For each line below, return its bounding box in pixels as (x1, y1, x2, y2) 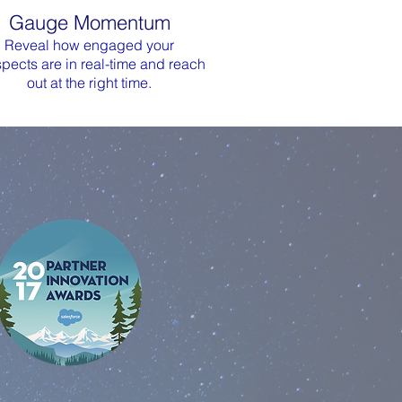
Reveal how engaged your (4, 36, 174, 54)
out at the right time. (27, 74, 152, 92)
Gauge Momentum (8, 10, 170, 35)
